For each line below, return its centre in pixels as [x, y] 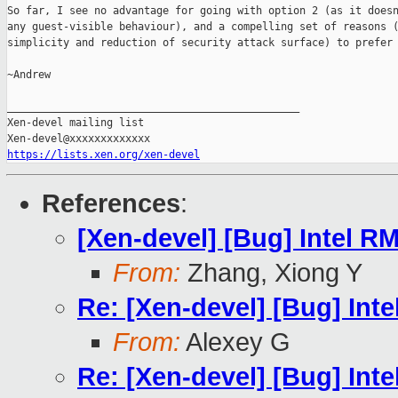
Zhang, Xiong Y [271, 273]
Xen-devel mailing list [76, 123]
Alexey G [235, 342]
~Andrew [29, 75]
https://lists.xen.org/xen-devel [103, 155]
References [111, 204]
